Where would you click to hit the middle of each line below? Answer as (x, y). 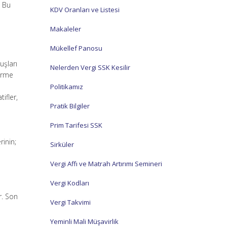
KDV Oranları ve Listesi (85, 9)
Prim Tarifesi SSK (76, 125)
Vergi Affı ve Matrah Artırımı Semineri (106, 163)
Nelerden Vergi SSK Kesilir (90, 67)
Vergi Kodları (69, 183)
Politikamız (66, 86)
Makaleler (65, 29)
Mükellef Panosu (76, 48)
